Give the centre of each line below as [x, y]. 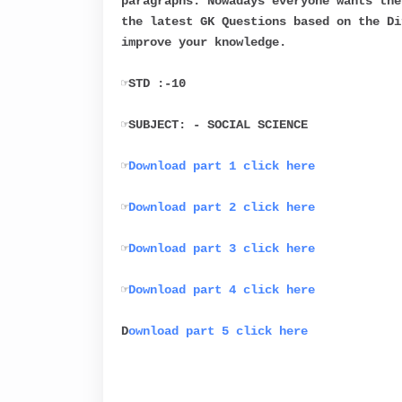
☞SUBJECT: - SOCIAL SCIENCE [214, 125]
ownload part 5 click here [218, 331]
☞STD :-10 [153, 83]
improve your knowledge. [203, 42]
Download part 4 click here [221, 290]
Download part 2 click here [221, 207]
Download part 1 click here [221, 166]
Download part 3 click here [221, 249]
